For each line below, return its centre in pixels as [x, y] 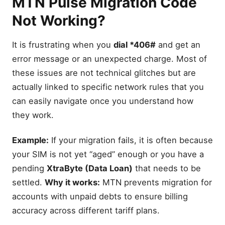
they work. [33, 115]
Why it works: [72, 182]
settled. [28, 182]
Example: [30, 140]
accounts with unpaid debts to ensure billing [100, 196]
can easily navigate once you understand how [103, 101]
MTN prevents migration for [156, 182]
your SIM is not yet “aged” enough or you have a [108, 154]
